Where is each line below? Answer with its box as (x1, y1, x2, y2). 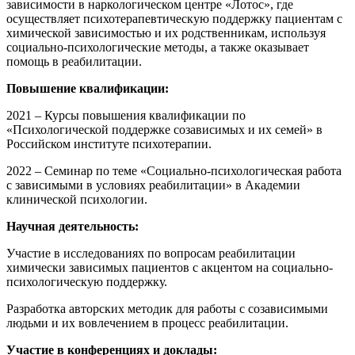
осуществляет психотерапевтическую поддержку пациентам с (6, 11, 342, 25)
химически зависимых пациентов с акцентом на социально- (6, 260, 333, 274)
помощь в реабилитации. (6, 54, 142, 68)
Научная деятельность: (6, 219, 139, 233)
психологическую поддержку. (6, 274, 167, 288)
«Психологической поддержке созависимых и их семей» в (6, 122, 323, 136)
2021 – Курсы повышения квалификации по (6, 108, 246, 122)
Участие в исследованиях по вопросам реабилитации (6, 246, 296, 260)
